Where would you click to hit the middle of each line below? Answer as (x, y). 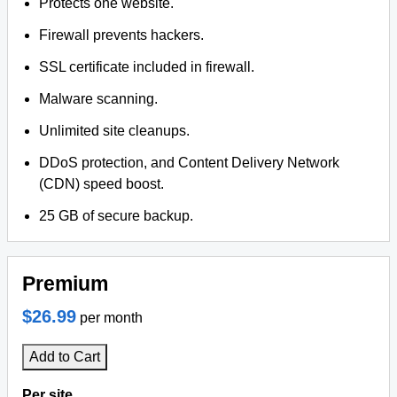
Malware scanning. (99, 99)
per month (111, 318)
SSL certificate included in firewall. (147, 67)
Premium (65, 284)
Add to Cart (65, 357)
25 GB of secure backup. (117, 216)
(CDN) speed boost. (102, 184)
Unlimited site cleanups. (115, 131)
